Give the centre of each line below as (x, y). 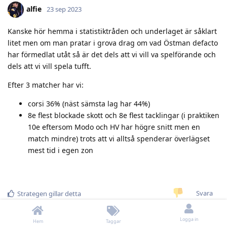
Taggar (113, 221)
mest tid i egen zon (61, 150)
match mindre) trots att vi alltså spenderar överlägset (119, 138)
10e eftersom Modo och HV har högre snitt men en (114, 127)
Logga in (189, 219)
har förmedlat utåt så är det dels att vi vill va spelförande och (112, 54)
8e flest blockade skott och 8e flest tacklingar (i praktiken (124, 115)
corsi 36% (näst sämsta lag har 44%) (89, 103)
